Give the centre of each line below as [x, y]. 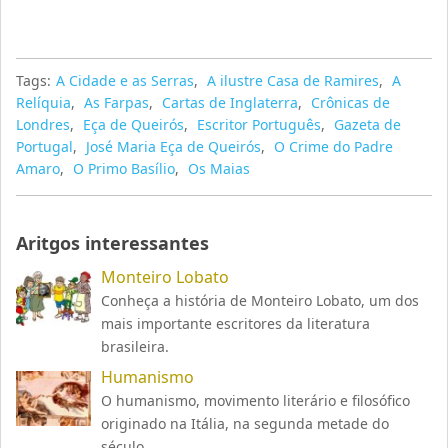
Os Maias [219, 169]
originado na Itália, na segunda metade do [245, 424]
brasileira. [135, 347]
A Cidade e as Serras [125, 81]
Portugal [45, 147]
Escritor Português [259, 125]
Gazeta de [368, 125]
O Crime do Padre [334, 147]
